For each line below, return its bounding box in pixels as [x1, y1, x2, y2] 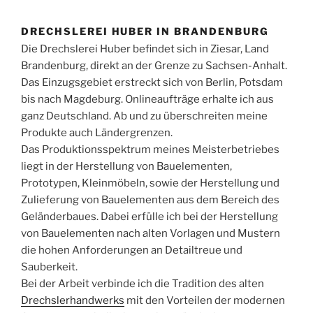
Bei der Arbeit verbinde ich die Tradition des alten [21, 277, 264, 290]
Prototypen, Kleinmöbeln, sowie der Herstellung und [21, 176, 279, 189]
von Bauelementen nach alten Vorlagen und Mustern [21, 226, 280, 240]
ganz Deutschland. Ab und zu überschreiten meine [21, 109, 268, 122]
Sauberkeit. [21, 260, 78, 273]
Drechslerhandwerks [21, 293, 124, 307]
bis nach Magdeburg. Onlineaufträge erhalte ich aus [21, 92, 274, 105]
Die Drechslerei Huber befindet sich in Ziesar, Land [21, 42, 269, 55]
